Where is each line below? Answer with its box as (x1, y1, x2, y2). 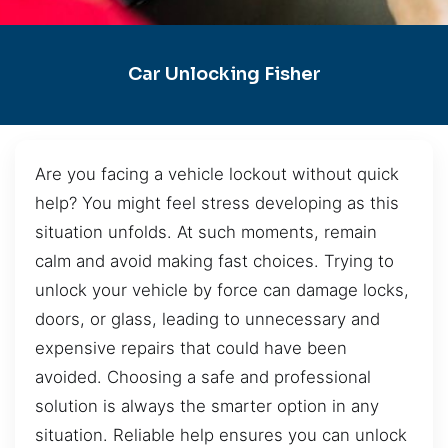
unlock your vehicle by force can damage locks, (35, 279, 409, 300)
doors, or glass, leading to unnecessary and (35, 308, 380, 329)
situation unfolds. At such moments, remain (35, 221, 377, 242)
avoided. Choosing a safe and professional (35, 366, 371, 387)
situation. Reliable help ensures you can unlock (35, 424, 407, 445)
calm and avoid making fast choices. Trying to (35, 250, 394, 271)
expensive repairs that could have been (35, 337, 347, 358)
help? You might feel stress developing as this (35, 192, 399, 213)
